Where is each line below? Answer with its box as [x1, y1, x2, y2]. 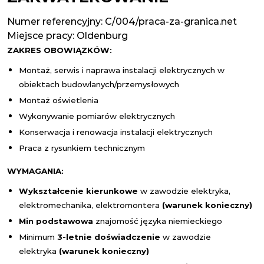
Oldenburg [77, 30, 128, 41]
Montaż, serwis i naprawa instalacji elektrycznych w [19, 65, 225, 75]
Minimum [19, 232, 57, 242]
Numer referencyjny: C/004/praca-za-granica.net [7, 16, 237, 27]
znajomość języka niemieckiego [95, 216, 225, 226]
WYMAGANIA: [7, 166, 64, 176]
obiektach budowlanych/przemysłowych [19, 80, 179, 89]
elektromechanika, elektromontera [19, 200, 162, 210]
